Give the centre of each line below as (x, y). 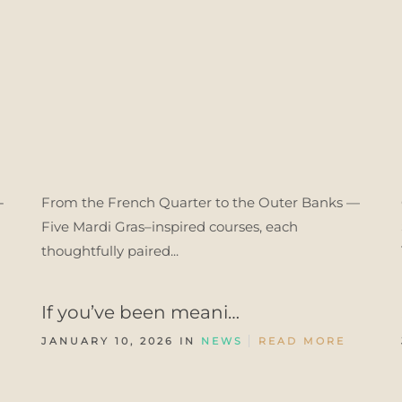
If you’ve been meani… (140, 312)
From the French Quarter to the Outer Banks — (201, 202)
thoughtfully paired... (110, 251)
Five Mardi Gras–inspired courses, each (170, 227)
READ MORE (302, 341)
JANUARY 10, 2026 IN (121, 341)
